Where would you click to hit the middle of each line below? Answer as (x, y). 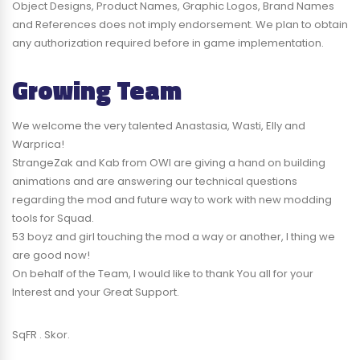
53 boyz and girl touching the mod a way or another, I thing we (174, 236)
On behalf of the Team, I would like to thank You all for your (163, 273)
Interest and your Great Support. (96, 292)
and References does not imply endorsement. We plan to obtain (180, 24)
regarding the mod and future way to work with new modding (172, 199)
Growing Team (97, 90)
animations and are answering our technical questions (155, 181)
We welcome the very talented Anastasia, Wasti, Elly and (159, 125)
